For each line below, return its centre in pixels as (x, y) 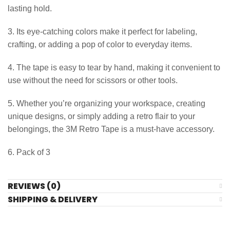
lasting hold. (30, 8)
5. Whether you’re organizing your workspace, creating (107, 103)
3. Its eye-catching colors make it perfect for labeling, (102, 32)
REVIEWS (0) (34, 186)
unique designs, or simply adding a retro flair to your (101, 116)
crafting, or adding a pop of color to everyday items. (100, 44)
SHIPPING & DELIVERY (53, 199)
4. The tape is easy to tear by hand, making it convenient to (114, 68)
